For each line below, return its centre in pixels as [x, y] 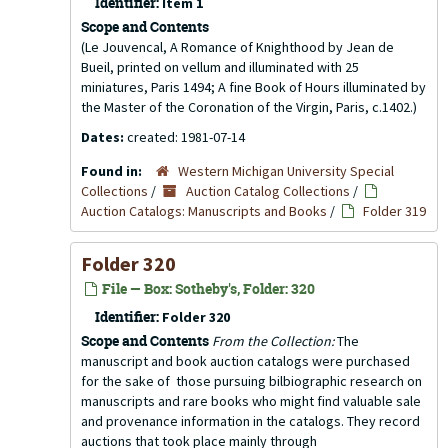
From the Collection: [273, 341]
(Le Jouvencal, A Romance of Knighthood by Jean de [237, 47]
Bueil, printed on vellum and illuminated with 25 [220, 67]
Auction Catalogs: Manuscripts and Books [204, 211]
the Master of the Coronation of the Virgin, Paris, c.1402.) [249, 107]
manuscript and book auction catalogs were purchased [245, 361]
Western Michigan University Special [286, 171]
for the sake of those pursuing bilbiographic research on [251, 381]
